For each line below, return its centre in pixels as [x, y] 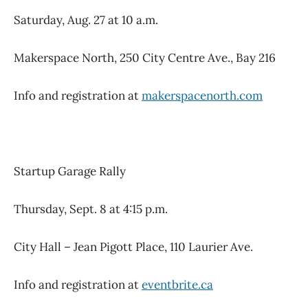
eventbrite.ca [177, 285]
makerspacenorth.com [202, 96]
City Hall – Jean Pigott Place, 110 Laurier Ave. [133, 247]
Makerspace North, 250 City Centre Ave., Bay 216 [145, 58]
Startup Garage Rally [70, 172]
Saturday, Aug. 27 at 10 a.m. [86, 20]
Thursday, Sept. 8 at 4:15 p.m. [91, 209]
